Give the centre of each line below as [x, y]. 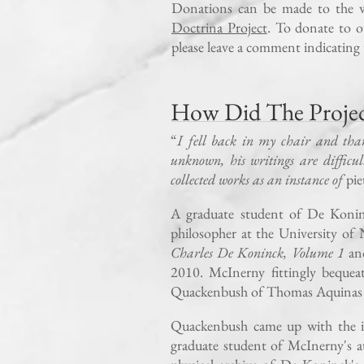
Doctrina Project [219, 27]
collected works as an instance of [258, 179]
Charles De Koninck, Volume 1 [258, 252]
